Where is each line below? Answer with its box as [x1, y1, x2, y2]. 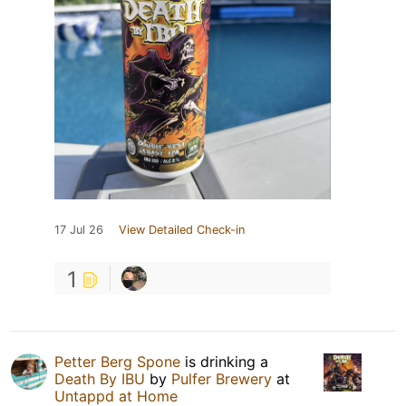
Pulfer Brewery [171, 369, 272, 388]
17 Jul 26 [54, 222, 103, 237]
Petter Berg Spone [54, 352, 180, 371]
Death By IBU [54, 369, 145, 388]
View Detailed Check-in [119, 222, 245, 237]
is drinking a [180, 352, 268, 371]
